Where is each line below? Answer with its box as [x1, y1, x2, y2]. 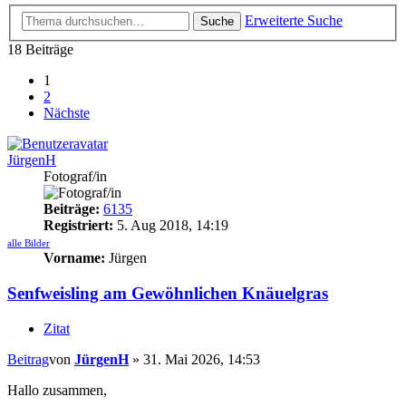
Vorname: [43, 250, 105, 266]
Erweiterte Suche [245, 13, 343, 29]
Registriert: [43, 217, 113, 234]
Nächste [43, 105, 90, 121]
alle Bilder [7, 237, 50, 249]
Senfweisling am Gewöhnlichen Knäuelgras [7, 283, 328, 303]
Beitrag [7, 351, 49, 367]
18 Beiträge [7, 42, 73, 58]
